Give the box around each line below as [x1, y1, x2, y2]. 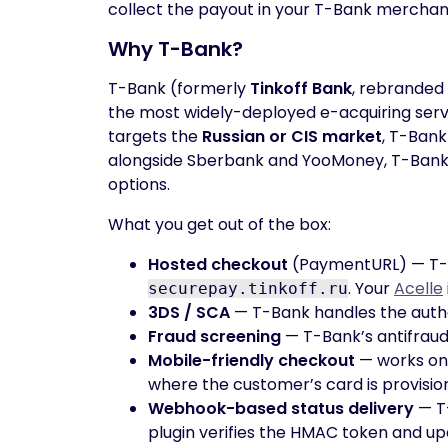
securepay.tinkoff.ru [148, 279, 348, 298]
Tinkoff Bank [250, 77, 352, 100]
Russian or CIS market [202, 125, 382, 148]
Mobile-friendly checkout [148, 349, 355, 372]
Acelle [394, 277, 443, 300]
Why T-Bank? [108, 35, 243, 63]
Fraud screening [148, 325, 281, 348]
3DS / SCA [148, 301, 230, 324]
